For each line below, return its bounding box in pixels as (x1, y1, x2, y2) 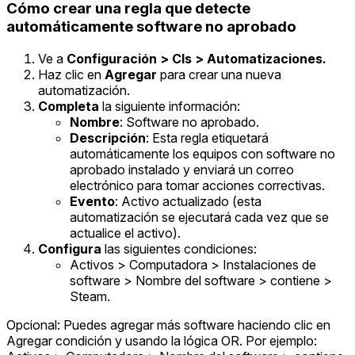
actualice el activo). (70, 225, 181, 242)
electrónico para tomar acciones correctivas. (70, 177, 325, 194)
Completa (38, 98, 99, 115)
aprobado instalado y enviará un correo (70, 162, 294, 178)
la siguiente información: (99, 98, 240, 115)
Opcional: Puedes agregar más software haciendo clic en (6, 317, 330, 334)
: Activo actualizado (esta (115, 193, 261, 210)
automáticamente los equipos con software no (70, 146, 335, 162)
